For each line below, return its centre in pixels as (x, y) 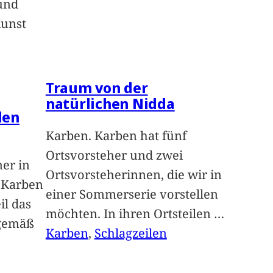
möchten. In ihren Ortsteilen (129, 214)
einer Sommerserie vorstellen (132, 194)
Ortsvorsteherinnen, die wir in (133, 175)
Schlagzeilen (130, 233)
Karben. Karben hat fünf (116, 136)
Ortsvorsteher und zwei (114, 155)
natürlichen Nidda (110, 104)
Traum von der (97, 88)
